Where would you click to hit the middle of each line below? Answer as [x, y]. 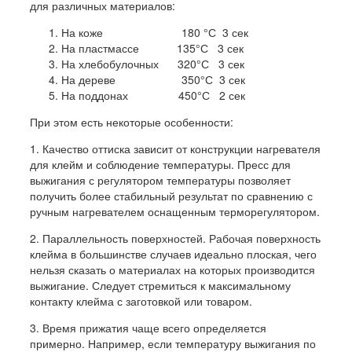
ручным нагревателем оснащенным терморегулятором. [174, 212]
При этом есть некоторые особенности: [131, 122]
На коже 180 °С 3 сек [154, 33]
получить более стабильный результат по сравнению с [171, 196]
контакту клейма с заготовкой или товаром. [141, 301]
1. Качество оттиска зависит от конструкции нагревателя [175, 149]
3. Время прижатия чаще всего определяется [148, 328]
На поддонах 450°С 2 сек [153, 95]
